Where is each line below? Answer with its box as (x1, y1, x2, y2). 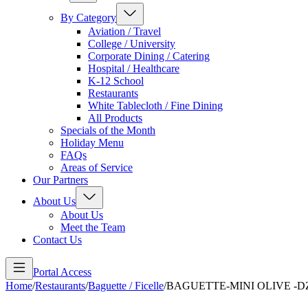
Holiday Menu (60, 137, 124, 149)
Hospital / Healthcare (88, 63, 179, 75)
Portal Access (33, 266, 91, 278)
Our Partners (33, 174, 88, 186)
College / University (88, 38, 175, 50)
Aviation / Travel (88, 25, 161, 38)
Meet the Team (60, 221, 125, 234)
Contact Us (33, 234, 82, 246)
